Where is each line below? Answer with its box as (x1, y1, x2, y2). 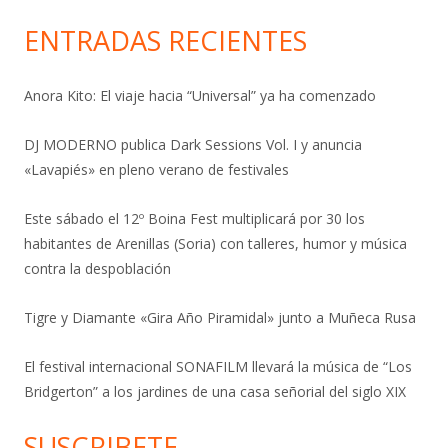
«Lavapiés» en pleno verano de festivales (24, 160, 289, 180)
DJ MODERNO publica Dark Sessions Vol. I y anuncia (24, 135, 362, 155)
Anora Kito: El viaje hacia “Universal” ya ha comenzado (24, 86, 376, 106)
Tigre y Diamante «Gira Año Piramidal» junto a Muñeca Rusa (24, 308, 416, 328)
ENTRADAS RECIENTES (24, 22, 307, 60)
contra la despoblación (24, 259, 171, 279)
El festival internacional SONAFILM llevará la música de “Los (24, 357, 412, 377)
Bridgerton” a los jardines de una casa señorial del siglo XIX (24, 382, 406, 402)
